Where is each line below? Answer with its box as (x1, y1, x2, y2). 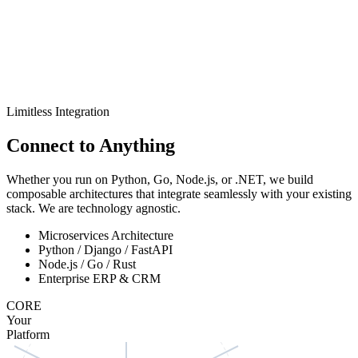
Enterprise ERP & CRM (38, 271, 161, 285)
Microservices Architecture (38, 228, 173, 242)
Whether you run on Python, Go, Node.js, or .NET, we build (6, 172, 313, 186)
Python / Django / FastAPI (38, 242, 173, 257)
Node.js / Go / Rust (38, 257, 136, 271)
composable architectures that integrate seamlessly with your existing (6, 186, 352, 201)
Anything (99, 134, 175, 156)
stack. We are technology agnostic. (6, 201, 181, 215)
